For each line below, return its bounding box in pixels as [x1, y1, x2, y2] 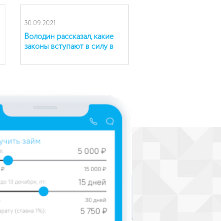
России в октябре [24, 52, 86, 61]
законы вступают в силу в [24, 42, 113, 51]
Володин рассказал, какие [24, 33, 113, 41]
